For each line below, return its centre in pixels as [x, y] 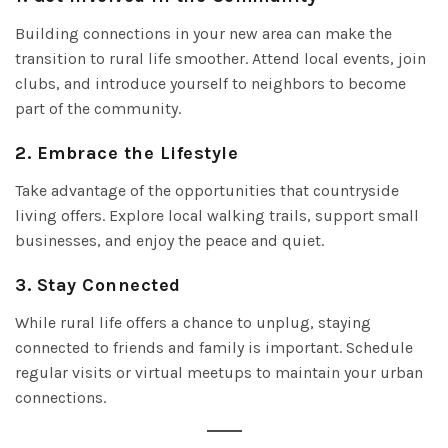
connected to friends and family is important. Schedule [214, 347]
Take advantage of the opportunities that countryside [207, 190]
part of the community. [98, 108]
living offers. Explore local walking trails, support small [217, 215]
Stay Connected [108, 284]
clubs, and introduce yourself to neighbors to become [210, 83]
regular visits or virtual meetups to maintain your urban [219, 372]
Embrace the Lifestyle [137, 152]
